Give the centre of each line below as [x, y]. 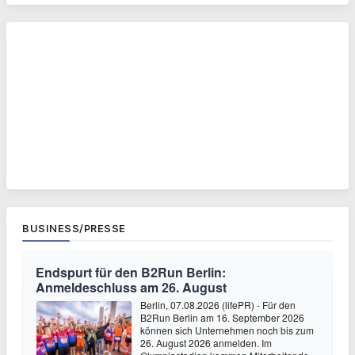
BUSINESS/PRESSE [74, 228]
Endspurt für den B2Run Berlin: [131, 272]
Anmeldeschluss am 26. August [131, 287]
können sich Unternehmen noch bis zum [227, 330]
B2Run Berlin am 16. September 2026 [222, 317]
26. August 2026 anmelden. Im [206, 343]
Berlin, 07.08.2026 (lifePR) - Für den [218, 305]
